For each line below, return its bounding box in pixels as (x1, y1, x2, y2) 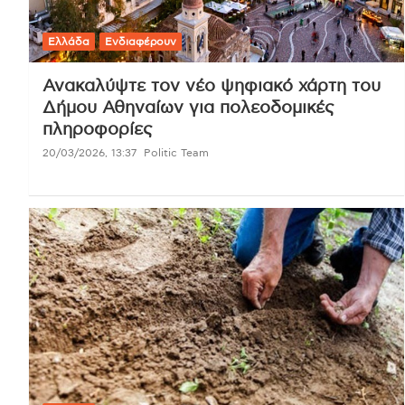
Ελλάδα (48, 35, 89, 47)
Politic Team (144, 146, 209, 158)
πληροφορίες (42, 120, 153, 138)
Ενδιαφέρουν (105, 35, 176, 47)
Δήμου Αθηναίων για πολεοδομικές (42, 99, 334, 117)
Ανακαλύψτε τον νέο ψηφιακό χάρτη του (42, 77, 381, 95)
